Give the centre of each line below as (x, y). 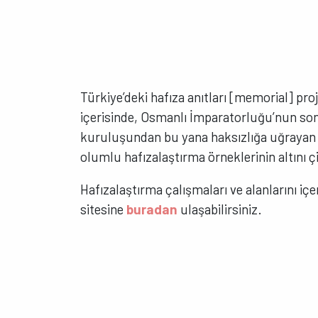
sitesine (104, 209)
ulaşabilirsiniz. (220, 209)
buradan (152, 209)
